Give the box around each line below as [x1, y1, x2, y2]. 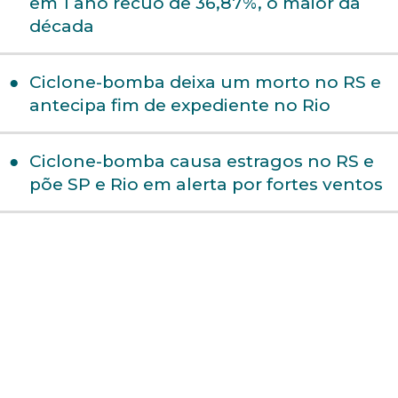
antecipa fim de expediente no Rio [28, 95, 330, 116]
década [28, 16, 94, 37]
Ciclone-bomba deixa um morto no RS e [28, 72, 381, 93]
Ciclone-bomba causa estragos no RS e [28, 151, 374, 172]
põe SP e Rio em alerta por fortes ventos [28, 174, 383, 195]
